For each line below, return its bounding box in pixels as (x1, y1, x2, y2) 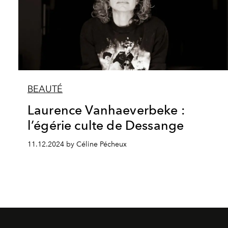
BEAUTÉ (27, 83, 63, 95)
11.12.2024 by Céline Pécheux (27, 140, 127, 149)
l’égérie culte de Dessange (27, 118, 184, 133)
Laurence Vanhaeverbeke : (27, 102, 185, 118)
